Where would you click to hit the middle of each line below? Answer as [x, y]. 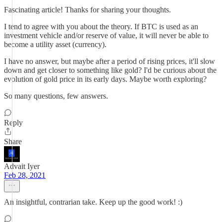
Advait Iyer [22, 166]
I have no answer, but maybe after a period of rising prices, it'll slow [110, 61]
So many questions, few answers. [56, 96]
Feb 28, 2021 [25, 175]
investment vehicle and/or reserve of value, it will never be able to [106, 35]
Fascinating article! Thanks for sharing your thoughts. [87, 10]
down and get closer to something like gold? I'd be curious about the [110, 70]
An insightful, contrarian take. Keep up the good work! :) [93, 202]
